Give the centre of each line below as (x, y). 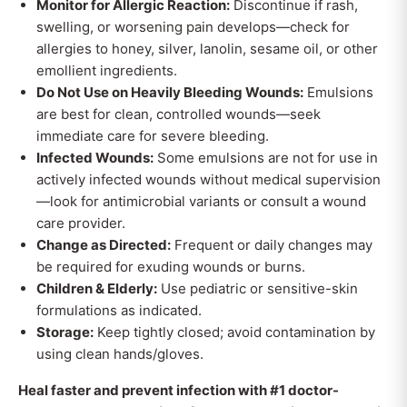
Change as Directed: (104, 245)
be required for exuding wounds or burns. (171, 267)
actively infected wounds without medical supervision (208, 179)
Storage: (65, 332)
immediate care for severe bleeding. (153, 136)
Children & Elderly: (97, 288)
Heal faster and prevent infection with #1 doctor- (179, 390)
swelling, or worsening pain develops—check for (193, 27)
